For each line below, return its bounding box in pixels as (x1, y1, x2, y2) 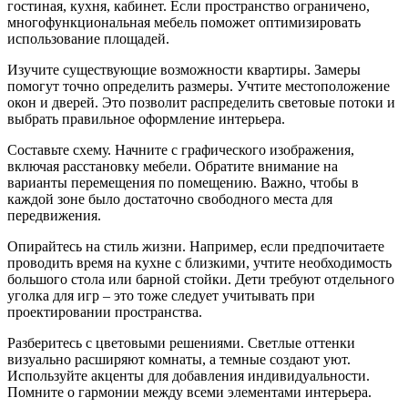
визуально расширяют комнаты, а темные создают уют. (7, 351, 351, 367)
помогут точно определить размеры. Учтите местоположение (7, 77, 390, 94)
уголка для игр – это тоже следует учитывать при (7, 287, 315, 303)
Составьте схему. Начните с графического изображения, (7, 141, 354, 158)
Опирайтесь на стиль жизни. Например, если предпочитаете (7, 238, 384, 254)
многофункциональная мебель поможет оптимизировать (7, 14, 361, 30)
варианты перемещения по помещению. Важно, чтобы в (7, 174, 359, 190)
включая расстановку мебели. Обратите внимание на (7, 158, 338, 174)
